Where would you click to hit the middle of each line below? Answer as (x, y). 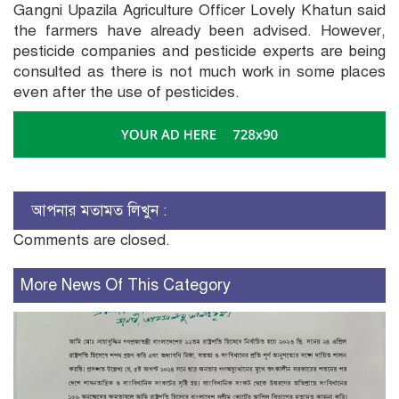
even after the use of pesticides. (126, 93)
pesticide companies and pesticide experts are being (199, 52)
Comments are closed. (92, 240)
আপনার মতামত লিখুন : (99, 210)
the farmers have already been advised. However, (199, 31)
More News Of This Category (126, 285)
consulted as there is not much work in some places (199, 72)
